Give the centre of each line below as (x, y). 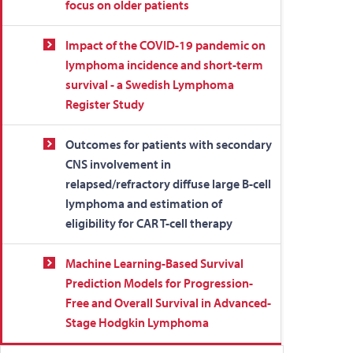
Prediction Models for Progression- (159, 283)
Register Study (105, 104)
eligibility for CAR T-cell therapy (149, 223)
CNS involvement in (118, 164)
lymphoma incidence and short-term (164, 65)
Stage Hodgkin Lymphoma (137, 322)
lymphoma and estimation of (144, 203)
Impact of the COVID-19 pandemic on (165, 45)
